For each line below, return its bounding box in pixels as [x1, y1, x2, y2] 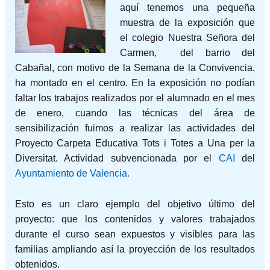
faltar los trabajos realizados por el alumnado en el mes [14, 93, 256, 103]
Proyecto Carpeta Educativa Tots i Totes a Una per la [14, 138, 256, 148]
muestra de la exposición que [119, 17, 256, 28]
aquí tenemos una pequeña [119, 2, 256, 13]
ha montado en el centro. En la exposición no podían [14, 78, 256, 88]
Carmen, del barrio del [119, 48, 256, 58]
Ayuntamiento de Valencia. [14, 168, 130, 178]
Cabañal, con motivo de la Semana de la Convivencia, [14, 63, 256, 73]
